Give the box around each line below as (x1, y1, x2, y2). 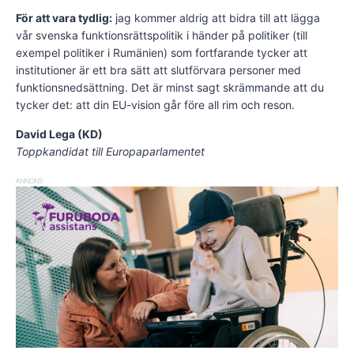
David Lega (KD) (16, 127, 103, 141)
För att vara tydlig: (16, 11, 112, 25)
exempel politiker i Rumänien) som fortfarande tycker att (16, 46, 307, 60)
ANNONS (16, 177, 43, 186)
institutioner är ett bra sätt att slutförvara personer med (16, 63, 301, 77)
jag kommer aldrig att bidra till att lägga (112, 11, 320, 25)
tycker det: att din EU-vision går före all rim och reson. (16, 98, 295, 112)
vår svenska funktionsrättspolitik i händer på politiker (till (16, 28, 307, 43)
